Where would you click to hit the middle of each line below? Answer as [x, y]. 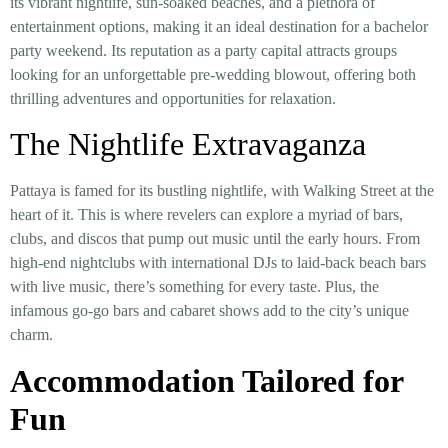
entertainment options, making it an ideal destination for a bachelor [219, 26]
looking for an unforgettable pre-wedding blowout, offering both [213, 74]
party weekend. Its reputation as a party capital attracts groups [203, 50]
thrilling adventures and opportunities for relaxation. [173, 98]
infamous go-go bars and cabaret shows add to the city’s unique [209, 311]
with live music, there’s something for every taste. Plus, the [194, 287]
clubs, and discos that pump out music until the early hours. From [215, 239]
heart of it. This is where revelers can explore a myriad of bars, [206, 215]
